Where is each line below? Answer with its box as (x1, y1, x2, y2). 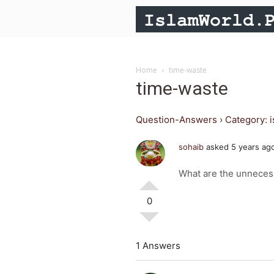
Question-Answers (136, 114, 217, 125)
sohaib (179, 142, 204, 152)
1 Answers (136, 240, 180, 251)
